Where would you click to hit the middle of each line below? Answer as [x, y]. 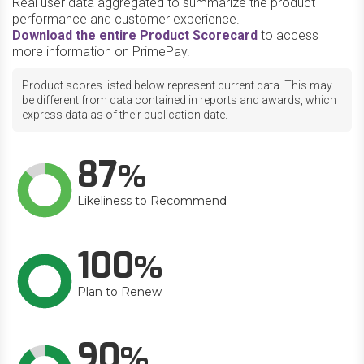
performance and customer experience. [126, 19]
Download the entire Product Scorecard [135, 35]
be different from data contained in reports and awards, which [179, 100]
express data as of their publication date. [125, 115]
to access [288, 35]
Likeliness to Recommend [152, 201]
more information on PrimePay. [101, 52]
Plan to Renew [119, 292]
